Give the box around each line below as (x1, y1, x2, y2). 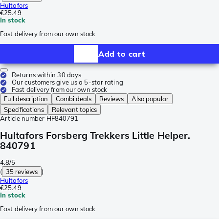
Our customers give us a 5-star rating (12, 78, 123, 87)
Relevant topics (52, 106, 97, 114)
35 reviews (6, 167, 38, 175)
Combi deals (56, 95, 91, 103)
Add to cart (98, 48, 145, 59)
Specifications (4, 106, 44, 114)
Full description (4, 95, 48, 103)
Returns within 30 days (12, 71, 82, 79)
